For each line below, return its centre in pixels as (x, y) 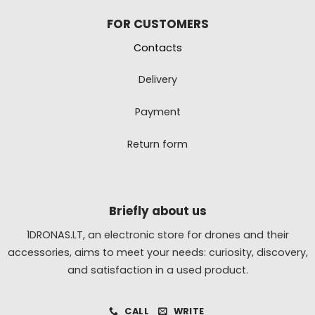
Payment (157, 112)
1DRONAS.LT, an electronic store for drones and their (157, 235)
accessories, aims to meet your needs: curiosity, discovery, (157, 253)
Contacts (157, 47)
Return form (157, 144)
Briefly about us (157, 211)
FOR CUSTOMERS (157, 24)
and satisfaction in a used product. (157, 270)
